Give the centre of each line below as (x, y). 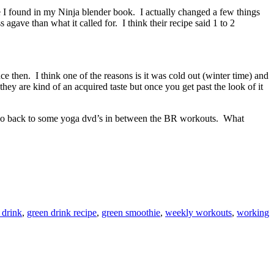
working (253, 213)
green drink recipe (62, 213)
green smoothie (131, 213)
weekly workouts (198, 213)
